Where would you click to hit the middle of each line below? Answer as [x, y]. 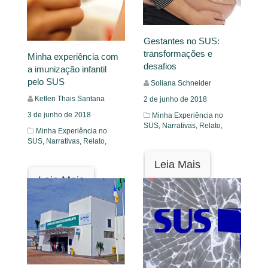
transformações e [178, 53]
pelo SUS [46, 81]
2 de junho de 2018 [175, 99]
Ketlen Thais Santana [70, 98]
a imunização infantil [67, 69]
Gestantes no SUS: [182, 41]
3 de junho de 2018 [59, 115]
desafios [160, 66]
